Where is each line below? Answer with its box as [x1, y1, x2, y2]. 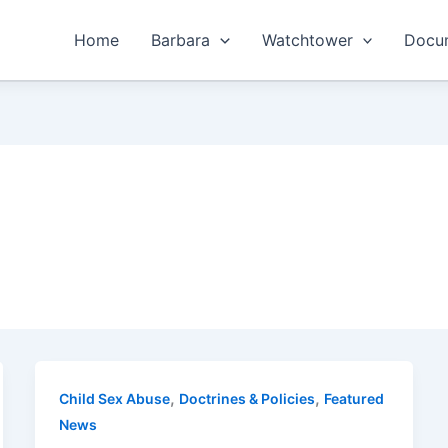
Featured [323, 390, 384, 407]
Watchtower [261, 30, 353, 50]
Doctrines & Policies [178, 390, 315, 407]
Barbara [151, 30, 211, 50]
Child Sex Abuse [58, 390, 170, 407]
